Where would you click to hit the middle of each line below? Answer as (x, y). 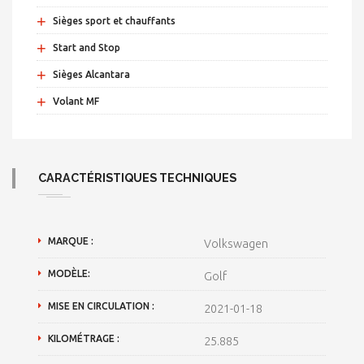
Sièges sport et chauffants (114, 20)
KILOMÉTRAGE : (84, 338)
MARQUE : (71, 240)
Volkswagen (236, 243)
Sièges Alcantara (91, 74)
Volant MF (76, 101)
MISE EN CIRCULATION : (101, 305)
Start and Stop (87, 47)
